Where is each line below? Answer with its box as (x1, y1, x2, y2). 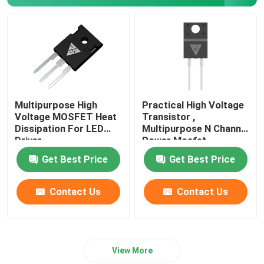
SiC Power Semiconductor (21, 22, 138, 34)
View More (111, 245, 153, 255)
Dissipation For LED (15, 122, 104, 134)
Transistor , (142, 110, 196, 123)
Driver (15, 134, 42, 146)
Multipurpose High (15, 98, 98, 111)
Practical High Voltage (142, 98, 245, 111)
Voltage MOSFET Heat (15, 110, 117, 123)
